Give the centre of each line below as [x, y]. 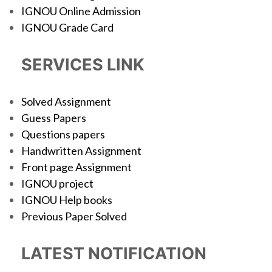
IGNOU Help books [67, 200]
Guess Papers [54, 118]
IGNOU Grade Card [67, 27]
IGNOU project [57, 183]
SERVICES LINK [83, 65]
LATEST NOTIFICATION [114, 253]
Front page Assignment [76, 167]
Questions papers [63, 134]
